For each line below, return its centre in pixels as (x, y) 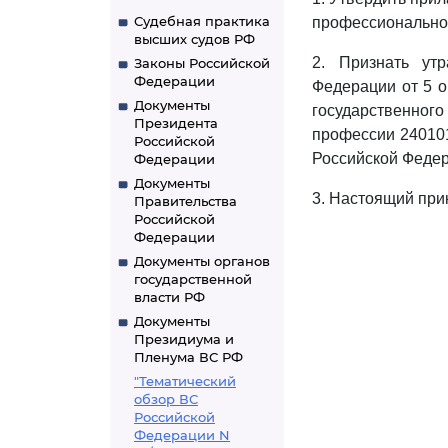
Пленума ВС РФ (188, 357)
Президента (176, 123)
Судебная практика (202, 21)
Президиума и (184, 339)
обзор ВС (166, 399)
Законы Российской (202, 63)
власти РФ (169, 297)
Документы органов (202, 261)
